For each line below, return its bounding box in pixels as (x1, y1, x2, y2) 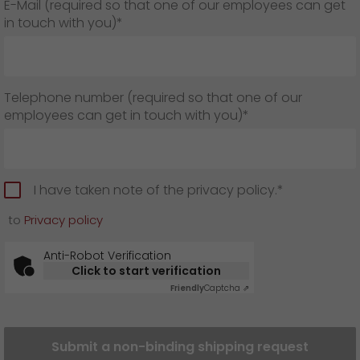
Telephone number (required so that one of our (4, 88, 302, 107)
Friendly (170, 282, 204, 294)
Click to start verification (72, 263, 221, 279)
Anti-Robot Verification (43, 247, 171, 264)
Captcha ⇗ (204, 282, 249, 294)
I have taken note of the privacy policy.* (34, 181, 284, 199)
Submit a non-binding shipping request (51, 337, 309, 356)
